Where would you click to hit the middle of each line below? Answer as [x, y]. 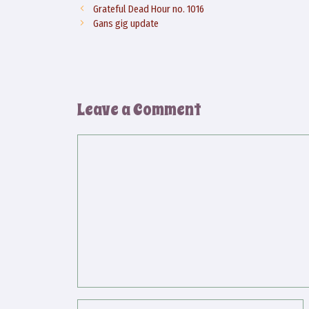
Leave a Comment [139, 109]
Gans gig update [126, 23]
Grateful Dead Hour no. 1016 [149, 9]
